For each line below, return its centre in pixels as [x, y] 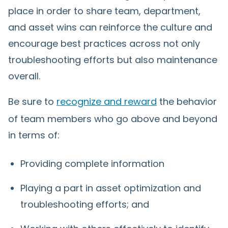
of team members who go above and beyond [113, 119]
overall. [24, 76]
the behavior [187, 102]
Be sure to [32, 102]
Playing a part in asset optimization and [111, 188]
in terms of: [34, 135]
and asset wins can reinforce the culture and [110, 27]
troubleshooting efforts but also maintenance [113, 60]
